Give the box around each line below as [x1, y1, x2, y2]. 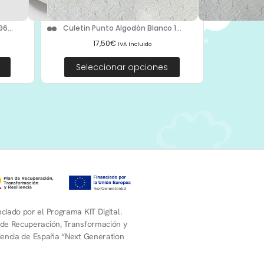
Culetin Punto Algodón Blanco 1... [62, 23, 181, 34]
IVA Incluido [117, 39, 151, 48]
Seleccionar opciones [76, 61, 169, 73]
